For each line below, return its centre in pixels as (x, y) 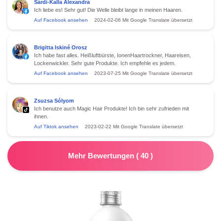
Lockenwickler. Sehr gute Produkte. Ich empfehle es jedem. (105, 63)
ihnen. (41, 116)
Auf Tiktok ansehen (56, 126)
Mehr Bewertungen (102, 155)
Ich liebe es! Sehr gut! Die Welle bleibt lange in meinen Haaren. (108, 10)
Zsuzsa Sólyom (54, 100)
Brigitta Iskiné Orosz (61, 47)
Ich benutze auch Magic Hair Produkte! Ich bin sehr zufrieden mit (111, 108)
